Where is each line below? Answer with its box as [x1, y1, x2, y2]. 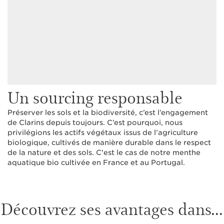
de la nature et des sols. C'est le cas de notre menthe [7, 148, 200, 157]
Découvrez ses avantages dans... [1, 197, 223, 220]
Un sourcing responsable [7, 85, 182, 108]
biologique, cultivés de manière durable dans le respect [7, 138, 211, 147]
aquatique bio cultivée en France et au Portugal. [7, 158, 185, 167]
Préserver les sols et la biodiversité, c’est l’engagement [7, 108, 208, 117]
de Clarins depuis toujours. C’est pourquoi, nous [7, 118, 182, 127]
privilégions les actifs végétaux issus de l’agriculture [7, 128, 198, 137]
